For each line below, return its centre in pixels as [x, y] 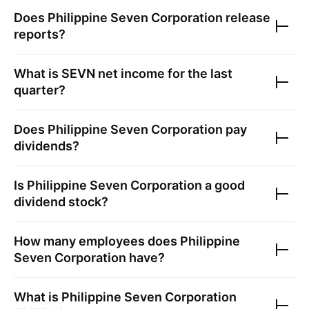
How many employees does [97, 241]
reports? [40, 34]
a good [223, 185]
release [247, 18]
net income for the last [164, 73]
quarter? [40, 90]
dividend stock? [61, 202]
